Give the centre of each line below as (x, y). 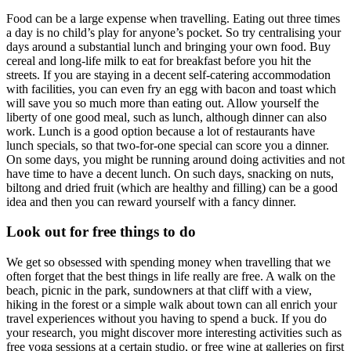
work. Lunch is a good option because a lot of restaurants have (161, 131)
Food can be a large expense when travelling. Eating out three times (173, 18)
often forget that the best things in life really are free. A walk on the (171, 276)
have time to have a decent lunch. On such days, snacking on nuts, (170, 173)
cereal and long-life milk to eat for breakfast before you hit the (159, 60)
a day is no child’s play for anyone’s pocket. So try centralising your (174, 32)
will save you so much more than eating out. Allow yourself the (163, 103)
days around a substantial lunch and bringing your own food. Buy (168, 46)
